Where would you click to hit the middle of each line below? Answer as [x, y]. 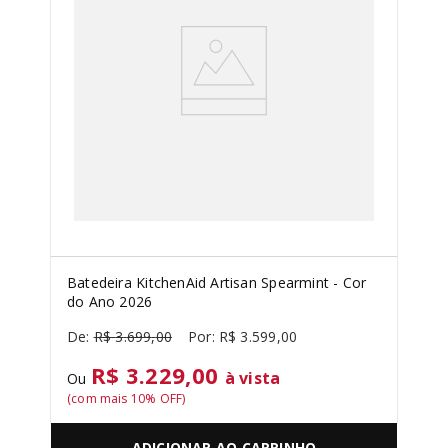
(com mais [99, 398]
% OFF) [165, 398]
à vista [252, 378]
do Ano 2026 [110, 301]
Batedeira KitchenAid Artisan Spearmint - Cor [217, 282]
